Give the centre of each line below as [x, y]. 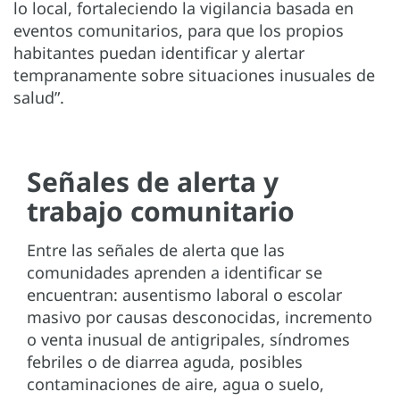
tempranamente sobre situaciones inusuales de [194, 75]
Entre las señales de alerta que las [156, 250]
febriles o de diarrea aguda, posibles [165, 361]
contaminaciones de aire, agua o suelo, [175, 383]
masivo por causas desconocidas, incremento [200, 317]
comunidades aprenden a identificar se [175, 272]
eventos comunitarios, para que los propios [179, 30]
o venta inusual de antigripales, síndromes [188, 339]
